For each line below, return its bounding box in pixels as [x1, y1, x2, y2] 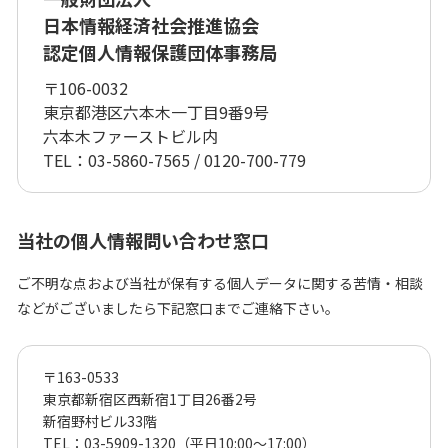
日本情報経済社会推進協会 [43, 12, 277, 38]
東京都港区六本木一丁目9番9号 [43, 100, 269, 124]
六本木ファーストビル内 [43, 124, 218, 148]
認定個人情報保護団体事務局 [43, 39, 277, 65]
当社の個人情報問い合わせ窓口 [17, 227, 269, 253]
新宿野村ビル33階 [43, 411, 157, 431]
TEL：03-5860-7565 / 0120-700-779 [43, 148, 306, 172]
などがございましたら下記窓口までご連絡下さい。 [17, 298, 339, 318]
